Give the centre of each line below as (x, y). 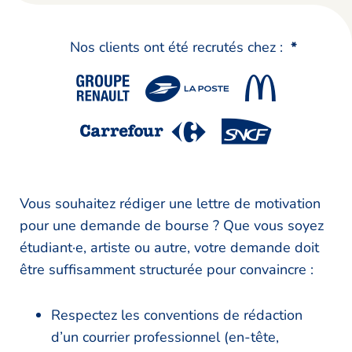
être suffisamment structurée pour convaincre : (169, 270)
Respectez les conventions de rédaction (177, 315)
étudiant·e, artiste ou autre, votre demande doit (169, 248)
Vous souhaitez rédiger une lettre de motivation (170, 204)
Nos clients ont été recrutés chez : (176, 48)
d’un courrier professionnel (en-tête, (165, 337)
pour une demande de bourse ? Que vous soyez (172, 226)
